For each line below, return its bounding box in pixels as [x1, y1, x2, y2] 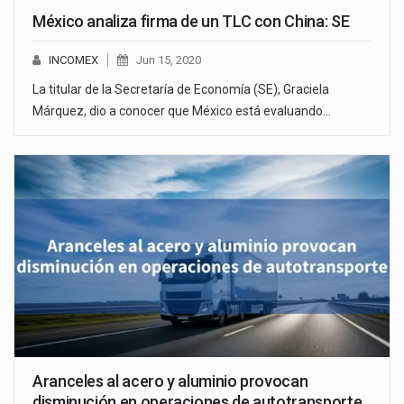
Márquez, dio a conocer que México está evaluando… [32, 103, 331, 118]
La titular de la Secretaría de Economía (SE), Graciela [32, 81, 329, 96]
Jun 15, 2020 [136, 52, 201, 67]
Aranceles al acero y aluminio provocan [32, 372, 308, 391]
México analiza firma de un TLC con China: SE [32, 11, 350, 31]
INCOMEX [49, 52, 98, 67]
